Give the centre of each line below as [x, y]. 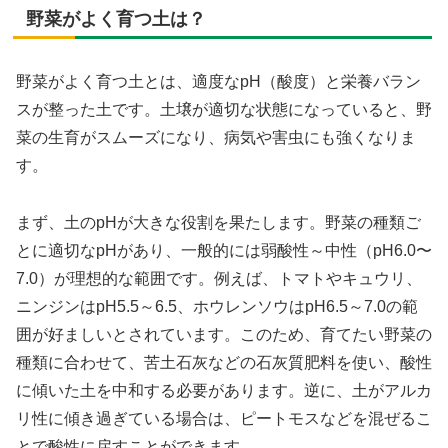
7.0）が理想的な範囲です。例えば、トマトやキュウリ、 [219, 278]
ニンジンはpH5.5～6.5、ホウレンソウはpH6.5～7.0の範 [217, 306]
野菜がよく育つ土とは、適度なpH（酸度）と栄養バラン [218, 81]
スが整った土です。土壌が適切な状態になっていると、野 [224, 109]
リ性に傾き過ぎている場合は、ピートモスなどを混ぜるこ [224, 418]
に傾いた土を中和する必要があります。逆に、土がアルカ [224, 390]
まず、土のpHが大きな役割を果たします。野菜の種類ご [218, 222]
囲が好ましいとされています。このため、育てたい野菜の [224, 334]
